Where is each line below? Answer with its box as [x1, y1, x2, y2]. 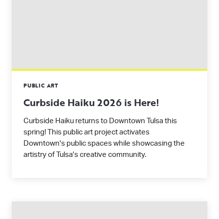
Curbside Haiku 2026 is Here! [23, 95, 159, 109]
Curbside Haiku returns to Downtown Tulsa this [23, 117, 177, 125]
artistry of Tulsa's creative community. [23, 151, 146, 158]
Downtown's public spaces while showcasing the [23, 140, 185, 147]
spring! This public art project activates [23, 129, 150, 136]
